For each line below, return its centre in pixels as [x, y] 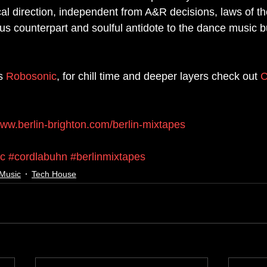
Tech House [54, 174]
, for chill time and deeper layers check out [159, 77]
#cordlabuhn [38, 157]
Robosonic [31, 77]
